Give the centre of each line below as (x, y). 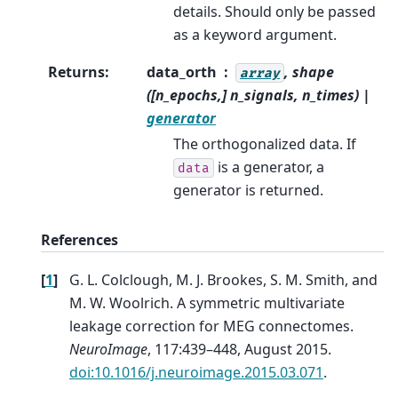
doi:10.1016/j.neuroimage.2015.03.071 (196, 372)
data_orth (182, 72)
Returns (76, 72)
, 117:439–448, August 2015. (239, 349)
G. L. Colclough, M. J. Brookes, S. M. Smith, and (223, 279)
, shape (309, 72)
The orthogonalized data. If (265, 143)
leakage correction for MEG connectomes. (211, 326)
